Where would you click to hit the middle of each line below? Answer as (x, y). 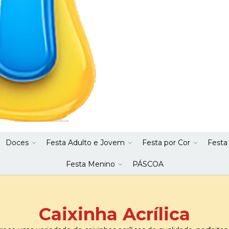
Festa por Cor (166, 143)
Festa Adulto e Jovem (85, 143)
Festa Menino (90, 164)
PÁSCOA (148, 164)
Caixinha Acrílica (114, 214)
